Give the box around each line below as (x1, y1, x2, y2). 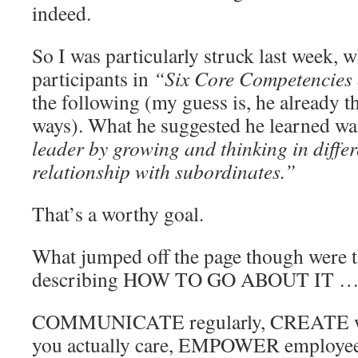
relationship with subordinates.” (32, 157, 296, 185)
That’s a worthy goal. (32, 200, 204, 227)
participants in (32, 65, 153, 92)
